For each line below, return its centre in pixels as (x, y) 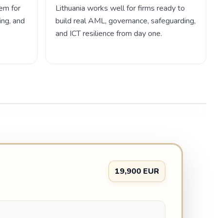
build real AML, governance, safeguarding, (125, 21)
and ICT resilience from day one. (109, 34)
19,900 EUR (137, 171)
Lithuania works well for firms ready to (120, 9)
